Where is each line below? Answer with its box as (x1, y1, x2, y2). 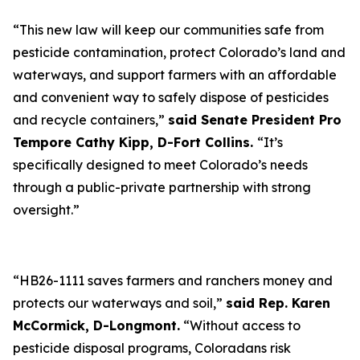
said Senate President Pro (168, 112, 342, 128)
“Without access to (180, 317, 301, 333)
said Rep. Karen (226, 295, 330, 311)
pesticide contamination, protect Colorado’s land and (13, 44, 346, 60)
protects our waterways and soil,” (13, 295, 226, 311)
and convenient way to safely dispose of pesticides (13, 89, 329, 105)
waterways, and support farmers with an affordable (13, 67, 337, 83)
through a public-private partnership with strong (13, 179, 311, 195)
